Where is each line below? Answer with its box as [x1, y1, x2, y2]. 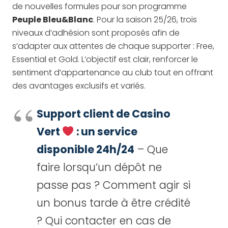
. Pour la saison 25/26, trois [93, 14, 197, 25]
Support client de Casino [37, 106, 170, 121]
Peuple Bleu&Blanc [12, 14, 93, 25]
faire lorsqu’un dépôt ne [37, 160, 162, 175]
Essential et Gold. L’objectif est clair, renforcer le [12, 53, 198, 65]
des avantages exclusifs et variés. [12, 80, 146, 92]
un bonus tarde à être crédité [37, 195, 190, 210]
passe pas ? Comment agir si [37, 178, 190, 192]
